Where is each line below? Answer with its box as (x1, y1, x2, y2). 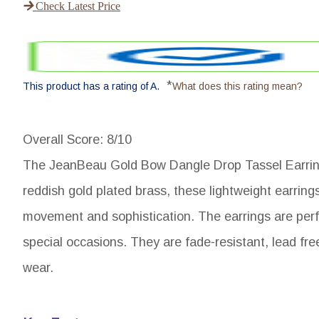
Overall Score (23, 132, 100, 147)
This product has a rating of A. (23, 80, 159, 92)
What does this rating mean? (172, 80, 303, 92)
